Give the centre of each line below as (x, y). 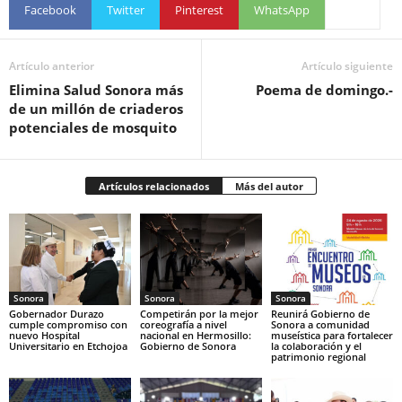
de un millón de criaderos (96, 109)
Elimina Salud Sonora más (96, 90)
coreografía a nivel (183, 325)
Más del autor (269, 187)
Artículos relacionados (154, 187)
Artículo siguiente (347, 66)
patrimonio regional (318, 357)
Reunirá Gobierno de (320, 314)
